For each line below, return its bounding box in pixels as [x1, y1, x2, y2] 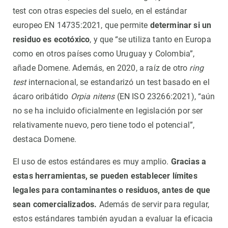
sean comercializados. [13, 199, 97, 210]
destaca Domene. [13, 134, 77, 145]
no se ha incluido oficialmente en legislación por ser [13, 106, 203, 116]
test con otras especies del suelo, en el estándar [13, 6, 187, 16]
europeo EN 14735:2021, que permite [13, 20, 150, 31]
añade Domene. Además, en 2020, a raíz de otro [13, 63, 190, 73]
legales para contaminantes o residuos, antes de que [13, 185, 211, 195]
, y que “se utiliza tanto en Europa [90, 35, 211, 45]
